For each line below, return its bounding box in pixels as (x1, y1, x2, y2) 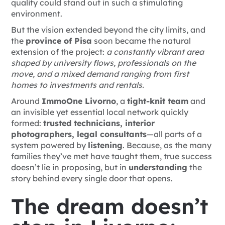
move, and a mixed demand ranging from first (11, 69, 189, 79)
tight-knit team (127, 96, 188, 106)
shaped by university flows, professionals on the (11, 58, 196, 68)
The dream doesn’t (11, 193, 208, 220)
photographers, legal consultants (11, 129, 147, 140)
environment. (11, 9, 62, 19)
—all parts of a (147, 129, 202, 140)
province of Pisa (26, 36, 92, 46)
